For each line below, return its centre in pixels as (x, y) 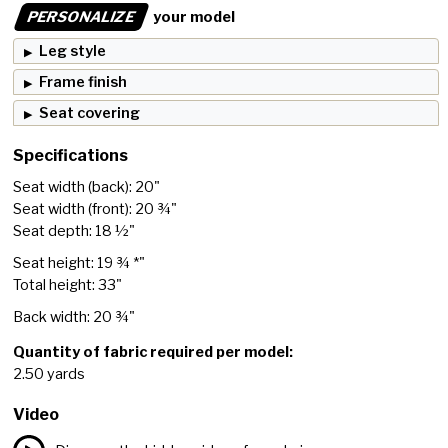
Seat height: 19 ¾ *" (79, 263)
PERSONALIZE (82, 17)
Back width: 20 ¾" (74, 317)
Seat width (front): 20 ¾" (95, 209)
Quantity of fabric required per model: (153, 352)
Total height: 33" (68, 285)
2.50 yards (49, 374)
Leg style (73, 51)
